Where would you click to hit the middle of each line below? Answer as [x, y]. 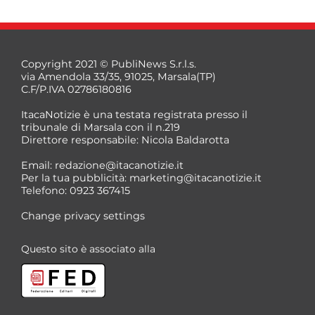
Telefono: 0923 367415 [76, 191]
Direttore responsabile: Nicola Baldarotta [125, 140]
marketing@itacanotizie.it [195, 178]
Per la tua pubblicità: [75, 178]
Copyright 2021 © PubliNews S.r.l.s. [109, 64]
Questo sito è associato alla [88, 249]
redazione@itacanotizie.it [119, 166]
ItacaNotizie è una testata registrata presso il [134, 115]
